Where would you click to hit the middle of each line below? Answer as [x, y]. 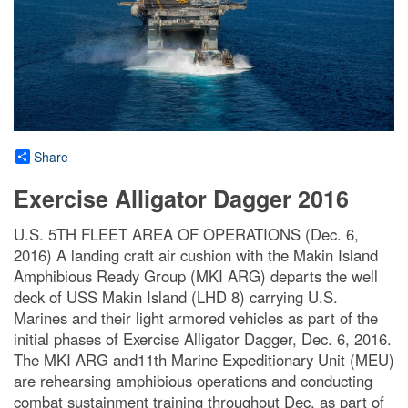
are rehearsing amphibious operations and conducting [193, 380]
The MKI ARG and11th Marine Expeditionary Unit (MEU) [204, 359]
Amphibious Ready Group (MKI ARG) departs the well [196, 275]
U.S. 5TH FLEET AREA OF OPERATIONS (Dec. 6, [186, 234]
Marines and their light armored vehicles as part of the [196, 317]
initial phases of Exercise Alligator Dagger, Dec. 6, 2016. [203, 338]
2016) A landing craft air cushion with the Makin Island [196, 255]
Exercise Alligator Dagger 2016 [181, 198]
